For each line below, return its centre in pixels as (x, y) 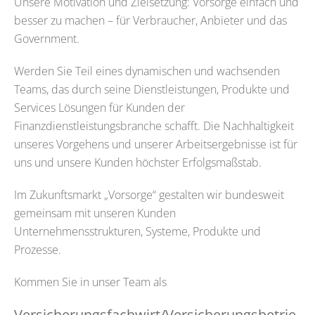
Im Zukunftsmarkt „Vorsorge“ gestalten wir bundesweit (149, 194)
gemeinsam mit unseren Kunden (95, 213)
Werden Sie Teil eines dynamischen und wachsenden (147, 71)
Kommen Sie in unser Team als (90, 282)
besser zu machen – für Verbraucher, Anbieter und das (150, 20)
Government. (47, 38)
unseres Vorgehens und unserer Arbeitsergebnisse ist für (156, 144)
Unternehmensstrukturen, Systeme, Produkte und (137, 231)
